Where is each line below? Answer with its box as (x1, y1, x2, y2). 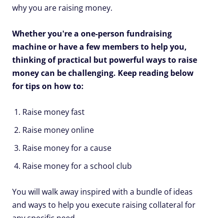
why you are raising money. (12, 2, 112, 14)
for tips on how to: (12, 81, 84, 92)
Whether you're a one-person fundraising (12, 28, 172, 39)
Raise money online (22, 125, 94, 136)
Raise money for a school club (22, 161, 132, 172)
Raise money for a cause (22, 143, 111, 154)
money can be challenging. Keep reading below (12, 68, 194, 79)
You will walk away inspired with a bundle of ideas (12, 186, 193, 198)
